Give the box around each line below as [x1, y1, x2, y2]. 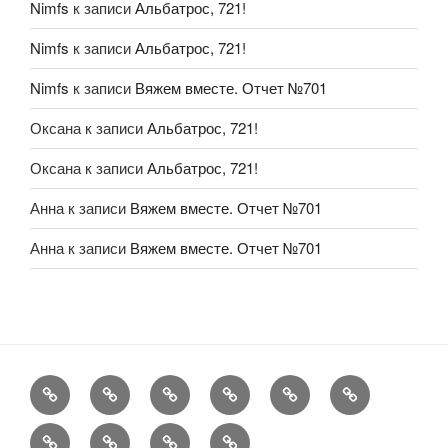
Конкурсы [282, 375, 353, 399]
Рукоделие [102, 375, 181, 399]
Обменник [342, 375, 417, 399]
